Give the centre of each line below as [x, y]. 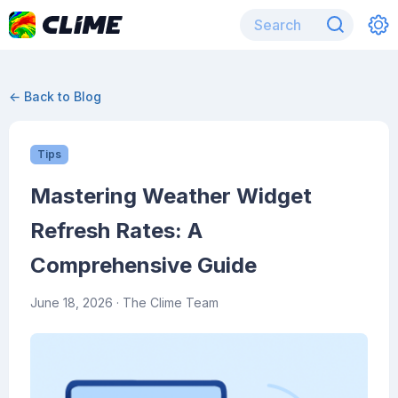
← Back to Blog [55, 96]
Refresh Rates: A [116, 231]
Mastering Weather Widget [171, 196]
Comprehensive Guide [143, 265]
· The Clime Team [166, 302]
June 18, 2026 [72, 302]
